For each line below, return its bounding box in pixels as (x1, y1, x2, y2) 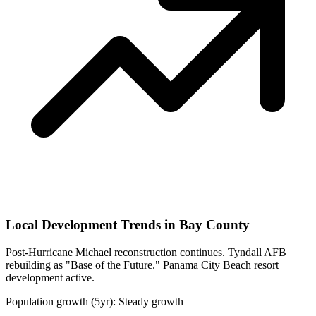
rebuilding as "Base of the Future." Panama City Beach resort (6, 259, 279, 272)
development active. (6, 272, 95, 284)
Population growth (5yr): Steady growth (6, 296, 183, 308)
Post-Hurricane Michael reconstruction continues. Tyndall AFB (6, 246, 286, 259)
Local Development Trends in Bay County (6, 217, 250, 233)
